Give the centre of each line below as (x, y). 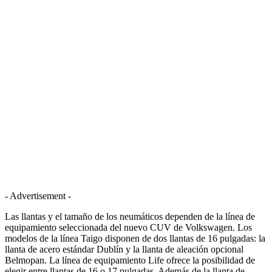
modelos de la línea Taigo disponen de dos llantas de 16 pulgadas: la (135, 238)
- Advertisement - (38, 195)
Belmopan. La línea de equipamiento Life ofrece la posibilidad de (130, 260)
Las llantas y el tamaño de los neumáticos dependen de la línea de (130, 216)
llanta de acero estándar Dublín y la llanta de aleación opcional (124, 249)
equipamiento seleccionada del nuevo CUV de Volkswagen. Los (128, 227)
